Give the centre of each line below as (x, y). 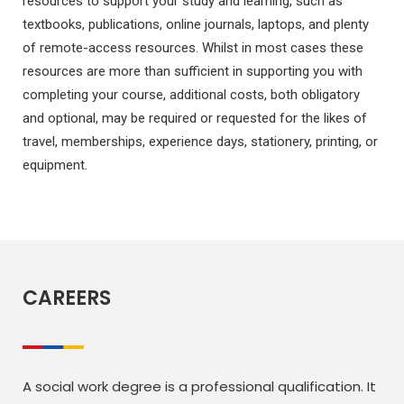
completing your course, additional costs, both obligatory (191, 94)
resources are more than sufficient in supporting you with (193, 71)
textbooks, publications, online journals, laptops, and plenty (196, 24)
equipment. (55, 165)
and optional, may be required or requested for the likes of (195, 118)
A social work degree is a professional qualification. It (199, 386)
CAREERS (67, 298)
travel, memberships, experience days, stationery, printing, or (200, 141)
